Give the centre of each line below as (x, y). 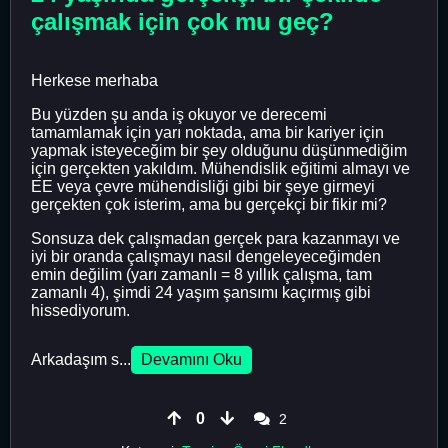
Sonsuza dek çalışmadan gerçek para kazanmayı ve (215, 239)
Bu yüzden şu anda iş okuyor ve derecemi (179, 115)
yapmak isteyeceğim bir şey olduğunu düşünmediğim (219, 151)
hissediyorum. (80, 311)
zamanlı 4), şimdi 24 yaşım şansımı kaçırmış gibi (201, 293)
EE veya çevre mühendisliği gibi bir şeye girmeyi (203, 187)
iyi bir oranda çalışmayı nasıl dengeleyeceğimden (206, 257)
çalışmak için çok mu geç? (182, 22)
